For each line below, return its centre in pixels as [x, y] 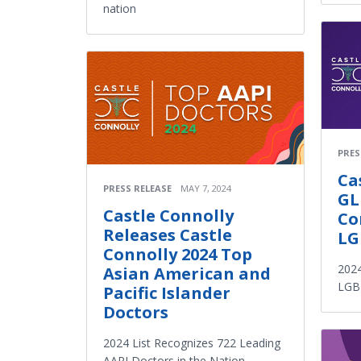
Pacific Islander [167, 293]
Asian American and [187, 274]
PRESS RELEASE [137, 189]
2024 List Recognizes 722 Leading [192, 343]
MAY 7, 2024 [206, 189]
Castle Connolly [168, 216]
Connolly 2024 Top [178, 255]
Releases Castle [168, 235]
